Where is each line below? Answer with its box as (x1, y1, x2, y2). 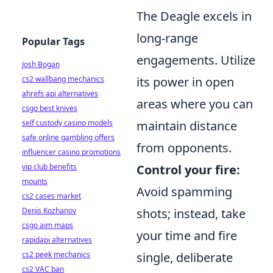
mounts (22, 176, 48, 186)
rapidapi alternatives (22, 235, 92, 245)
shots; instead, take (136, 205, 246, 222)
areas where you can (136, 96, 253, 113)
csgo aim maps (22, 220, 73, 230)
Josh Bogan (22, 59, 60, 69)
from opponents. (136, 140, 232, 157)
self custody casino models (22, 118, 113, 128)
